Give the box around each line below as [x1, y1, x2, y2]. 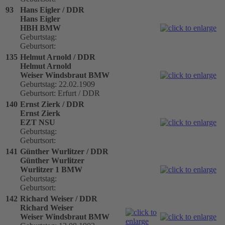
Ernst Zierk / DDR [20, 99, 84, 108]
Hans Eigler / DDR [20, 5, 84, 14]
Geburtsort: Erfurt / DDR [20, 88, 100, 97]
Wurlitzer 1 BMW [20, 165, 82, 174]
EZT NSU [20, 118, 55, 127]
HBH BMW [20, 23, 61, 32]
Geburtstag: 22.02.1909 [20, 79, 95, 88]
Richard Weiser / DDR [20, 194, 97, 203]
